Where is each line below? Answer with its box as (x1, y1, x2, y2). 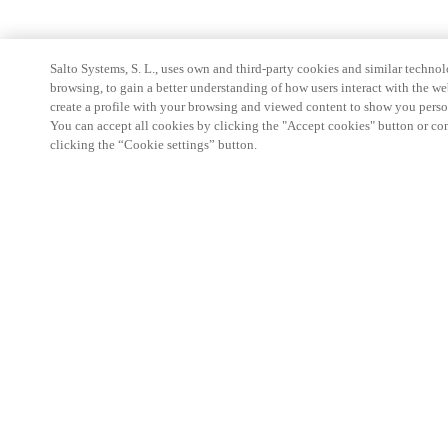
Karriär (50, 358, 91, 373)
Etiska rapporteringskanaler (50, 392, 205, 407)
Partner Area (50, 256, 121, 271)
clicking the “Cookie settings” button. (50, 137, 257, 152)
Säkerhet (50, 324, 99, 339)
